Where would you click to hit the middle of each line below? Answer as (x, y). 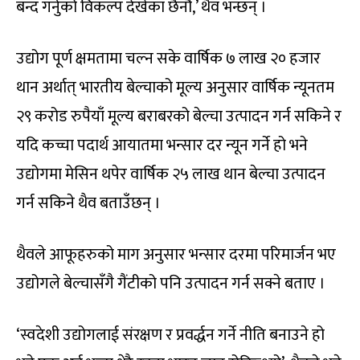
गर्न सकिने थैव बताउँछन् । (88, 204)
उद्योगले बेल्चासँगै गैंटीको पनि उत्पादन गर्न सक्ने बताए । (171, 284)
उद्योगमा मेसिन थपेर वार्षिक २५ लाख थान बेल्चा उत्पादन (171, 175)
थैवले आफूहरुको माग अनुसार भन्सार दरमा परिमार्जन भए (176, 255)
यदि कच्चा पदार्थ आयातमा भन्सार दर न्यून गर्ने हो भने (162, 146)
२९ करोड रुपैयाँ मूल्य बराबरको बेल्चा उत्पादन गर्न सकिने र (179, 117)
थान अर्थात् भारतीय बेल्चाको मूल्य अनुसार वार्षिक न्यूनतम (175, 88)
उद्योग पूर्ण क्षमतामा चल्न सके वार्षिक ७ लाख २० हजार (168, 59)
